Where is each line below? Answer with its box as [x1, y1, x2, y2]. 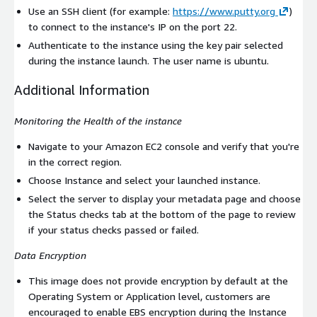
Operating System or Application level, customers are [28, 290, 270, 303]
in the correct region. [28, 156, 122, 168]
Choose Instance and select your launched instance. [28, 174, 260, 187]
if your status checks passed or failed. [28, 224, 199, 236]
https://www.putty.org [173, 5, 275, 18]
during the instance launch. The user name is [28, 54, 234, 67]
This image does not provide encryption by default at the [28, 275, 288, 287]
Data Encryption [14, 249, 86, 262]
